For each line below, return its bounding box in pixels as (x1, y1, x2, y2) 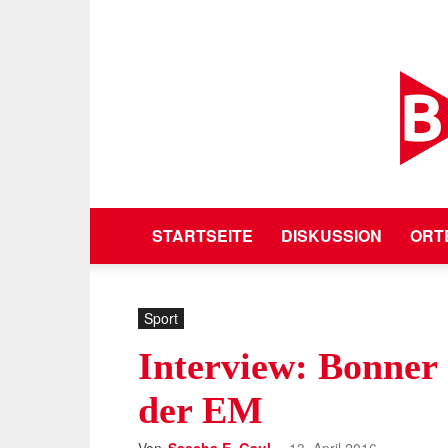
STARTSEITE (152, 224, 253, 247)
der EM (138, 389, 263, 431)
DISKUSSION (281, 224, 382, 247)
